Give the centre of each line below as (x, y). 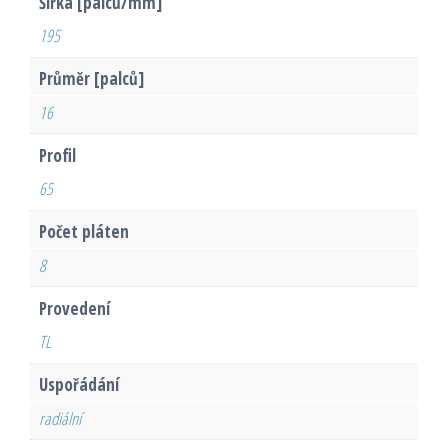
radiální (59, 418)
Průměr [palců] (91, 79)
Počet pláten (83, 232)
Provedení (74, 308)
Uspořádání (78, 385)
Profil (57, 155)
